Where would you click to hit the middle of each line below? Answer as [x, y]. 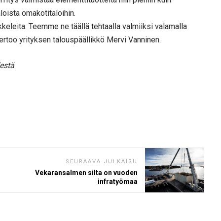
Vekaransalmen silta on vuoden [86, 172]
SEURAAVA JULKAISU [102, 161]
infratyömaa [118, 181]
